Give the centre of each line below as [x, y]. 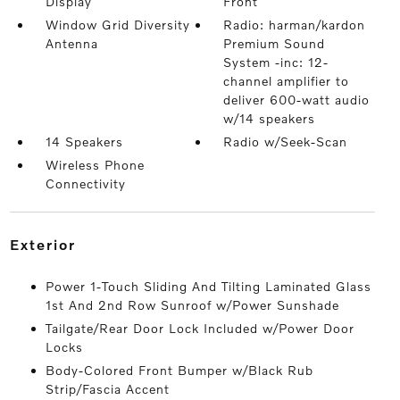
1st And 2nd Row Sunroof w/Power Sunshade [192, 305]
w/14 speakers [270, 118]
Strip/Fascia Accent [107, 389]
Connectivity [85, 183]
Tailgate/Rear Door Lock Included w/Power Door [200, 328]
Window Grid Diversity [117, 25]
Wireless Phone [95, 165]
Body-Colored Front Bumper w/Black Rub [179, 370]
